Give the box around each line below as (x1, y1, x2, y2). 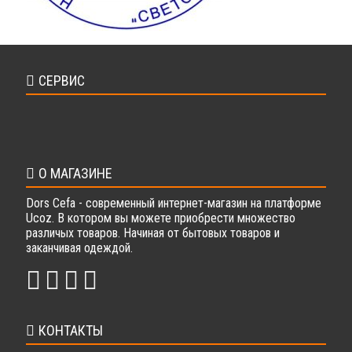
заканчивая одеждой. (26, 240, 133, 255)
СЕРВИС (38, 72, 85, 89)
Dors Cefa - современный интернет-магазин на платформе (26, 196, 321, 211)
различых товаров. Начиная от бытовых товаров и (26, 225, 280, 240)
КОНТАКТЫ (38, 322, 103, 339)
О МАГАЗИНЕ (38, 165, 112, 181)
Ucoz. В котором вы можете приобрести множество (26, 211, 295, 225)
